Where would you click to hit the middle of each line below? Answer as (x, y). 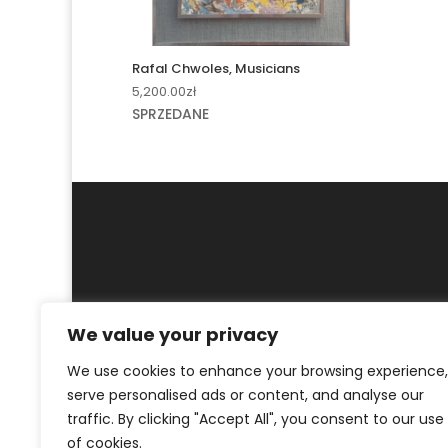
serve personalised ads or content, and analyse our (245, 395)
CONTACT (288, 332)
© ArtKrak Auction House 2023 (242, 385)
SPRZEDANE (170, 114)
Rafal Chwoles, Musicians (216, 68)
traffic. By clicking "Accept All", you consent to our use (255, 419)
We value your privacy (172, 334)
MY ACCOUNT (179, 332)
